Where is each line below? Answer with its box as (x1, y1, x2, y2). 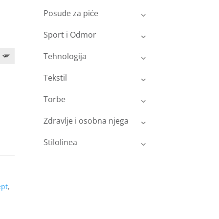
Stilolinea (44, 137, 78, 148)
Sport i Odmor (44, 29, 97, 41)
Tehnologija (44, 51, 87, 62)
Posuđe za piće (44, 8, 99, 19)
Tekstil (44, 72, 67, 84)
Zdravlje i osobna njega (44, 115, 129, 127)
